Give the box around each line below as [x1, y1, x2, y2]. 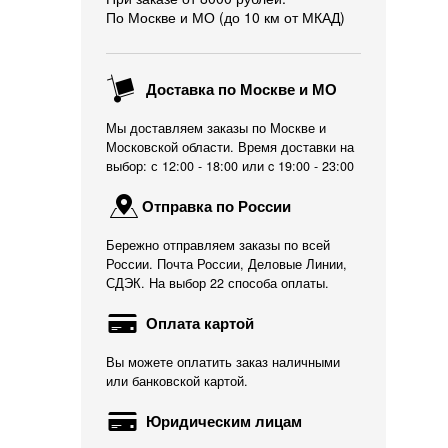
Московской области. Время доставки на [106, 138, 354, 156]
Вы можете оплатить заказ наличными [106, 353, 340, 371]
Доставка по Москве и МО [142, 78, 337, 100]
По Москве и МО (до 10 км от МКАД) [106, 7, 345, 27]
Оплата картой [142, 312, 254, 334]
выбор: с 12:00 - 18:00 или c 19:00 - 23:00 [106, 157, 354, 175]
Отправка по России [142, 195, 291, 217]
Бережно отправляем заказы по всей [106, 236, 330, 254]
